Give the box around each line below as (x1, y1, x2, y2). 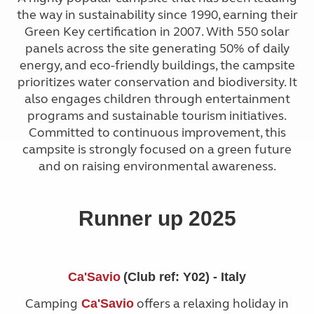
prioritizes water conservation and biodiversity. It (17, 74, 297, 90)
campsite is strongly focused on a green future (22, 142, 292, 158)
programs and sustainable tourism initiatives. (27, 108, 287, 124)
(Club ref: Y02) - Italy (123, 269, 246, 284)
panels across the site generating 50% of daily (25, 41, 289, 57)
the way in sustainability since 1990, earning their (16, 7, 298, 23)
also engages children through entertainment (24, 91, 290, 107)
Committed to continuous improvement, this (28, 125, 286, 141)
